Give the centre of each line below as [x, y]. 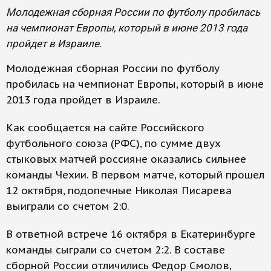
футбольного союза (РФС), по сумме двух [113, 143]
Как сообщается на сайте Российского [105, 128]
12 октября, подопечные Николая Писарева [119, 191]
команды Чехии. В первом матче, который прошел [135, 175]
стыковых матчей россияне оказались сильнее [126, 159]
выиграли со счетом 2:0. [68, 206]
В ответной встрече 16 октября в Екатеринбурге [131, 234]
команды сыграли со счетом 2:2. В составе [116, 250]
